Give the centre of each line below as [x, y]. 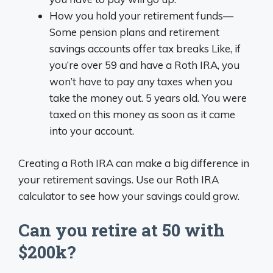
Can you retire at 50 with [122, 230]
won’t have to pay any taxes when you [141, 81]
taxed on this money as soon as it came [142, 114]
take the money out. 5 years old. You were [148, 98]
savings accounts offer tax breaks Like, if [145, 48]
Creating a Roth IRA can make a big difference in [134, 163]
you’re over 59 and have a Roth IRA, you [144, 65]
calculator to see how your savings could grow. [129, 196]
